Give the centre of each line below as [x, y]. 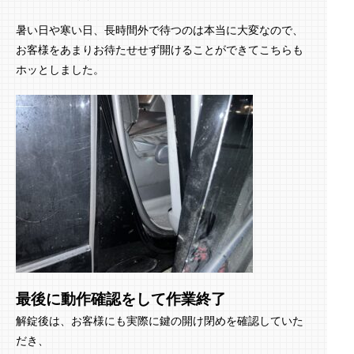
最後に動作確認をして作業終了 [121, 299]
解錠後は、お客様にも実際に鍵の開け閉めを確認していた [160, 320]
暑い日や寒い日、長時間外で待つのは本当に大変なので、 [160, 30]
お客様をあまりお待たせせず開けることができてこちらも [160, 49]
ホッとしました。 [60, 69]
